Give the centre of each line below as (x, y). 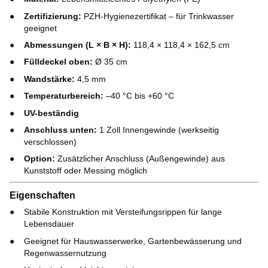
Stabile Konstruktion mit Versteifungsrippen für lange (123, 212)
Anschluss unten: (60, 130)
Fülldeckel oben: (58, 62)
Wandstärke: (49, 79)
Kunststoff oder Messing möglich (86, 171)
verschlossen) (50, 141)
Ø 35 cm (110, 62)
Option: (39, 159)
